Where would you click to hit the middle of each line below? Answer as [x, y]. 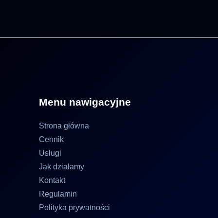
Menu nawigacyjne [85, 102]
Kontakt [52, 180]
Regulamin [58, 194]
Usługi [50, 153]
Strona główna [64, 126]
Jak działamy [62, 167]
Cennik [52, 139]
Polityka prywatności [75, 208]
